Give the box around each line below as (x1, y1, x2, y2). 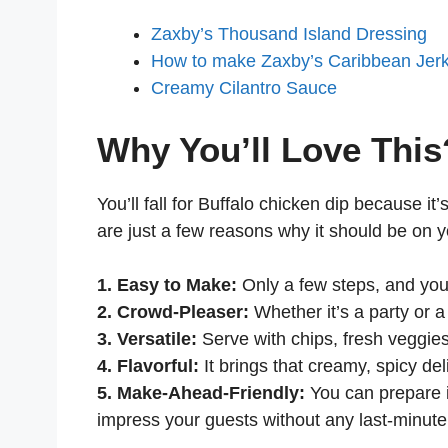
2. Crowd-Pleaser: (97, 301, 249, 322)
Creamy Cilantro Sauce (151, 77, 342, 98)
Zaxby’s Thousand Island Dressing (151, 23, 432, 44)
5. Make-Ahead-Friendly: (97, 382, 305, 403)
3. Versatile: (97, 328, 197, 349)
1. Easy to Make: (97, 274, 237, 295)
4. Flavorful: (97, 355, 199, 376)
